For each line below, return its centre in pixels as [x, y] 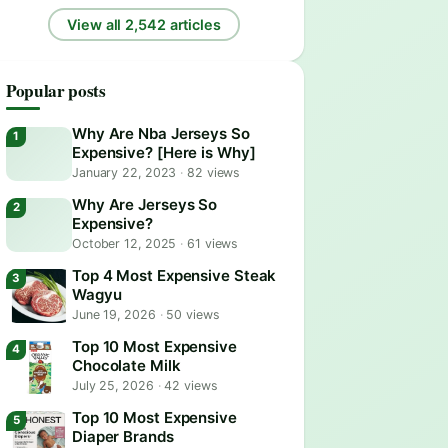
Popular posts [56, 90]
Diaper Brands [123, 436]
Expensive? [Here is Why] [164, 152]
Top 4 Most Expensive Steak [174, 275]
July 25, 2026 [115, 385]
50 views [191, 314]
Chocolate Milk [126, 365]
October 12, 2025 [126, 243]
